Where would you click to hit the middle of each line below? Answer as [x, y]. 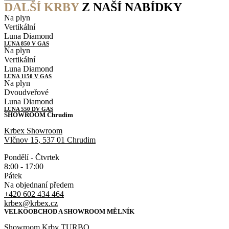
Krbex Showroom [33, 131]
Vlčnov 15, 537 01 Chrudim [50, 140]
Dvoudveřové [26, 92]
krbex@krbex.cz [31, 203]
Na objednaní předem [39, 185]
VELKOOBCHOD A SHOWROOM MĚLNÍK [69, 211]
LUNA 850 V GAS [27, 43]
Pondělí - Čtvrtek [32, 157]
